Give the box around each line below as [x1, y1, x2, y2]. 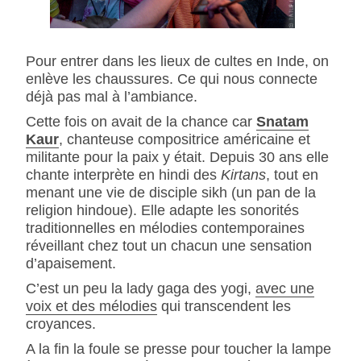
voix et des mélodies [25, 297, 157, 315]
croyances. [25, 315, 96, 333]
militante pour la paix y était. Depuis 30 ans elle [25, 147, 329, 165]
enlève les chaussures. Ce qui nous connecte [25, 69, 317, 87]
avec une [255, 280, 314, 297]
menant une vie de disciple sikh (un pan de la [25, 183, 316, 201]
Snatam [255, 112, 309, 130]
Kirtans [220, 165, 266, 183]
